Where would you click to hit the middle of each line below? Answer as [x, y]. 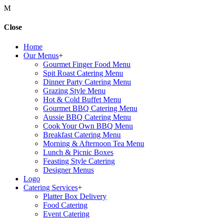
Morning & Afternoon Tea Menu [94, 143]
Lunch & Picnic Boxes [78, 152]
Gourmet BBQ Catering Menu [90, 108]
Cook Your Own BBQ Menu [88, 126]
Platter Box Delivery [75, 196]
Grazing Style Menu [74, 90]
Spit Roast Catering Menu [83, 73]
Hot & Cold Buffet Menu [82, 99]
